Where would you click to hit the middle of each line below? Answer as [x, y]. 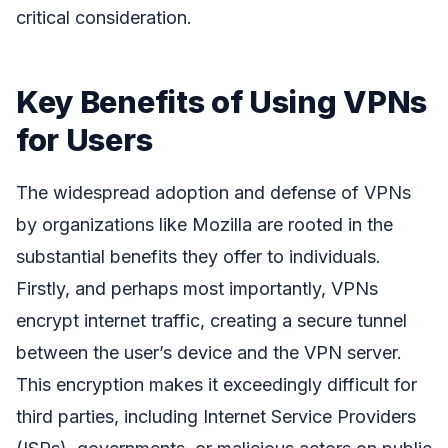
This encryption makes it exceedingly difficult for [216, 384]
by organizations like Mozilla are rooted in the [204, 224]
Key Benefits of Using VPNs [222, 101]
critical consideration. [104, 17]
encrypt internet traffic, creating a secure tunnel [211, 320]
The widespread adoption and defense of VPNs [213, 192]
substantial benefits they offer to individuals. [198, 256]
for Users [84, 139]
